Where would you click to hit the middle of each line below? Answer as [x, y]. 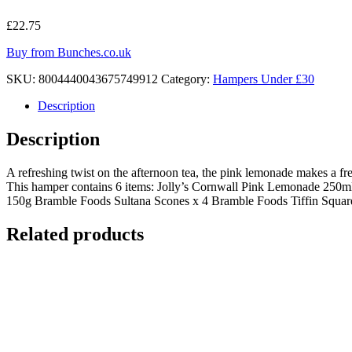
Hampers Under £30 [264, 79]
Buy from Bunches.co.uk [69, 52]
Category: [187, 79]
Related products [75, 234]
